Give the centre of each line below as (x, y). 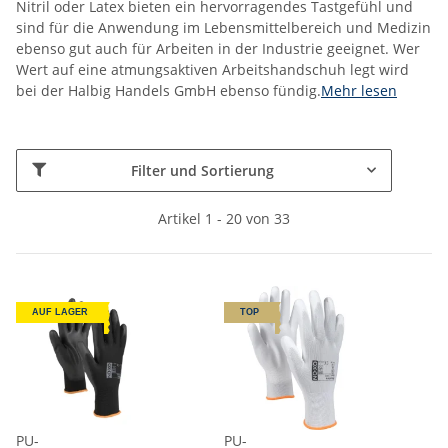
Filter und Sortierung (202, 170)
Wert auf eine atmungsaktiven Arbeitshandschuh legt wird (212, 69)
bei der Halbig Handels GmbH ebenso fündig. (168, 90)
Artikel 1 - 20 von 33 (224, 218)
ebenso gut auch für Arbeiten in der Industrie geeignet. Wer (218, 48)
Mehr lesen (359, 90)
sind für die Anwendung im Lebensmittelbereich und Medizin (223, 27)
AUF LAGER (60, 311)
